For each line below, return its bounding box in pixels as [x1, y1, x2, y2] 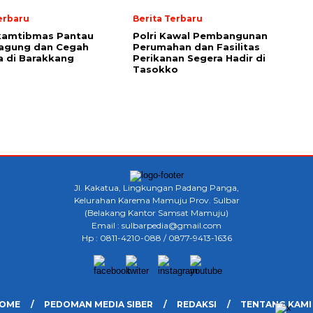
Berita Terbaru [133, 13, 203, 24]
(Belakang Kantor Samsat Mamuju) [85, 208, 228, 218]
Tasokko [133, 64, 178, 75]
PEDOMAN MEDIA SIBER [43, 299, 153, 310]
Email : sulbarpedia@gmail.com [92, 220, 221, 231]
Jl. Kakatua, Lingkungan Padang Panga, [74, 182, 239, 193]
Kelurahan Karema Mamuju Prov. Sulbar [73, 195, 240, 205]
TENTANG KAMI [240, 299, 312, 310]
